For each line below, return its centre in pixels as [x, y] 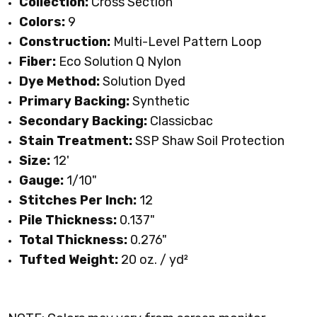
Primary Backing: [76, 102]
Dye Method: [60, 82]
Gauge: [42, 181]
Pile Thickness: [68, 220]
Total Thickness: [74, 240]
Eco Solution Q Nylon [119, 62]
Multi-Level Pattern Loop [188, 42]
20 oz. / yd [151, 260]
